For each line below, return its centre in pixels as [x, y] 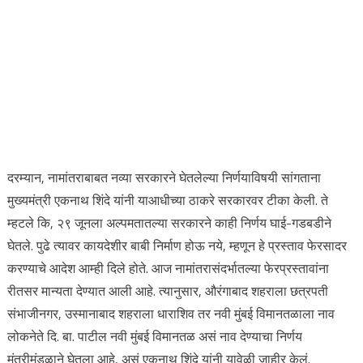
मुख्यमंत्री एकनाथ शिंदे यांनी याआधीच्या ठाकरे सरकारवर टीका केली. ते [167, 200]
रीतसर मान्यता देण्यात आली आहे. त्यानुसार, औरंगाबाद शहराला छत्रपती [167, 291]
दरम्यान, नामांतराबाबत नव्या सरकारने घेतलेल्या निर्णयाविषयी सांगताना [164, 177]
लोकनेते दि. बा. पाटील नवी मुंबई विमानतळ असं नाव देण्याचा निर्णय [154, 336]
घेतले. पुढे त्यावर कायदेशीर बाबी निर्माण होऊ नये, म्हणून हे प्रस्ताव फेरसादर [177, 246]
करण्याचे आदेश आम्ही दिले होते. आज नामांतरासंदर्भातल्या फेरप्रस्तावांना [168, 268]
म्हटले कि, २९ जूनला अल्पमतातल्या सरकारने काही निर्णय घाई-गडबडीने [169, 223]
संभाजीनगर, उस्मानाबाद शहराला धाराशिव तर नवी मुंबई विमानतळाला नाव [171, 314]
